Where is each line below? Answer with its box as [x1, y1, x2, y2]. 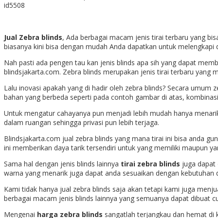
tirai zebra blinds [119, 159, 180, 168]
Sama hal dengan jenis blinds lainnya [4, 159, 119, 168]
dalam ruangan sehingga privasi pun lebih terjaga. [4, 117, 161, 127]
